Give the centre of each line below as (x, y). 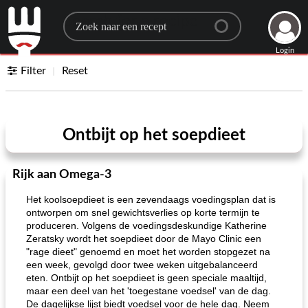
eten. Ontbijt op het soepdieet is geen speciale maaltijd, (146, 278)
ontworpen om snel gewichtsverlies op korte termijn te (143, 212)
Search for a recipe (130, 21)
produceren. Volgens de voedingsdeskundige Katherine (146, 225)
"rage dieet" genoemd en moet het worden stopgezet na (148, 252)
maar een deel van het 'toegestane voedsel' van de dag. (148, 291)
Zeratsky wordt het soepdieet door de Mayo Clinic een (144, 239)
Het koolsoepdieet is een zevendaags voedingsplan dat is (151, 199)
